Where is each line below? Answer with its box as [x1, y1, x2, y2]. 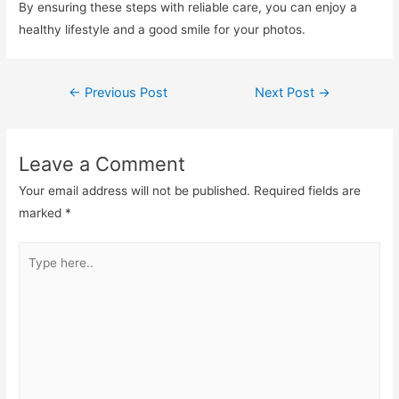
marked [19, 205, 66, 220]
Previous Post [80, 84, 167, 101]
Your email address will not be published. [19, 183, 251, 198]
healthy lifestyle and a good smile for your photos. [19, 21, 306, 37]
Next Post [255, 84, 319, 101]
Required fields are [254, 183, 362, 198]
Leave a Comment [19, 151, 186, 175]
